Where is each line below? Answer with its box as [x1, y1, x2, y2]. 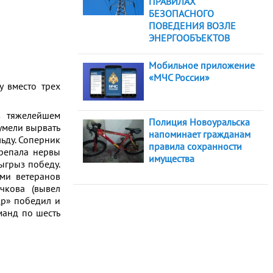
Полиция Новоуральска [149, 116, 250, 129]
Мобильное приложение [149, 59, 255, 72]
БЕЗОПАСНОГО [149, 7, 214, 20]
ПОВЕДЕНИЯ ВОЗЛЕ [149, 19, 236, 32]
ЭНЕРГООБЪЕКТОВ [149, 32, 230, 44]
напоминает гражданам [149, 128, 250, 141]
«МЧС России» [149, 71, 210, 84]
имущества [149, 152, 194, 165]
